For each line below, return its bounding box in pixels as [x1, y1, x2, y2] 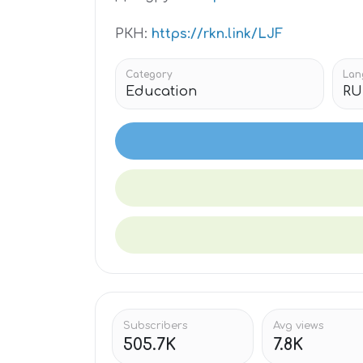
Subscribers [123, 320, 187, 331]
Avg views [273, 320, 323, 331]
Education [126, 84, 197, 99]
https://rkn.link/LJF [152, 27, 283, 41]
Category [126, 69, 172, 80]
